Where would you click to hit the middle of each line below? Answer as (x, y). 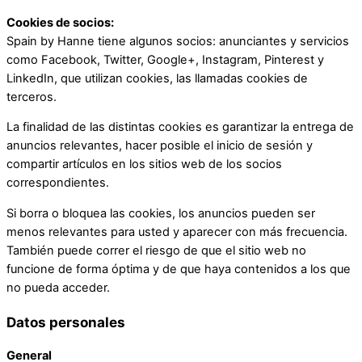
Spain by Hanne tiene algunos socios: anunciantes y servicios (178, 41)
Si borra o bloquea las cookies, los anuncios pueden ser (161, 213)
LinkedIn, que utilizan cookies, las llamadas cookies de (157, 78)
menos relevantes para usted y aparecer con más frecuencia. (177, 232)
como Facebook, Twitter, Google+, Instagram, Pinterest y (165, 59)
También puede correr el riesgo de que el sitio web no (156, 250)
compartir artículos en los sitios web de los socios (144, 164)
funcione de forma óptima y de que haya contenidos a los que (179, 269)
